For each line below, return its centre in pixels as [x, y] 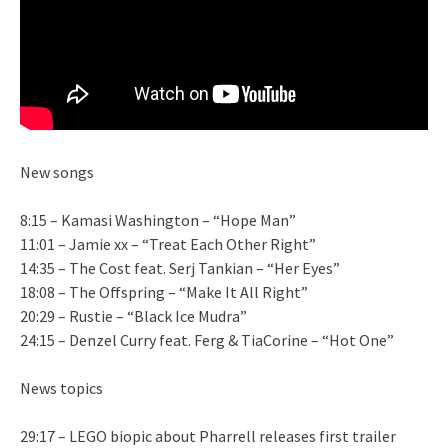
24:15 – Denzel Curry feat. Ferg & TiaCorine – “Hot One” [207, 339]
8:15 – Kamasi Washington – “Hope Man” [158, 219]
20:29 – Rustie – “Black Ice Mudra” [133, 315]
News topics [61, 387]
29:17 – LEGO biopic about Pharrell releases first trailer [208, 435]
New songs [57, 171]
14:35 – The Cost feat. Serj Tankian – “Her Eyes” [180, 267]
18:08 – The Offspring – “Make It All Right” [164, 291]
